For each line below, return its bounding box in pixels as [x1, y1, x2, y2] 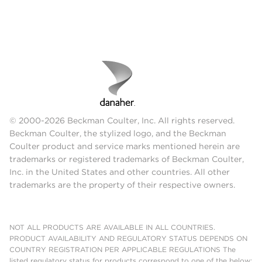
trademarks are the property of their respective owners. [9, 180, 235, 190]
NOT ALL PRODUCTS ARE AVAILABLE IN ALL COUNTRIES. [9, 223, 215, 232]
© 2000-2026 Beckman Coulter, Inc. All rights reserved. [9, 116, 235, 126]
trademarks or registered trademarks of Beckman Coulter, [9, 154, 244, 164]
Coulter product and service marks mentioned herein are [9, 142, 240, 151]
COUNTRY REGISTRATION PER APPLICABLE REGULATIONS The [9, 245, 236, 254]
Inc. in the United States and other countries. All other [9, 167, 230, 177]
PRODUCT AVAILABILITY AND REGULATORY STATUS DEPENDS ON [9, 234, 247, 243]
